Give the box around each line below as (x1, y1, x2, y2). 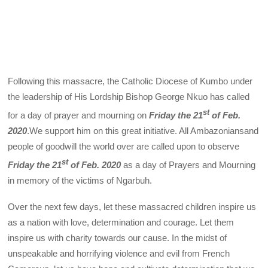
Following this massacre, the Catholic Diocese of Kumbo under (8, 75, 253, 86)
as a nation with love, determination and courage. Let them (8, 217, 234, 227)
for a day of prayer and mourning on (8, 109, 150, 120)
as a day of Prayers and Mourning (121, 159, 256, 170)
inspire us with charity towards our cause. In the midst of (8, 232, 227, 243)
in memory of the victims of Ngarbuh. (8, 175, 153, 185)
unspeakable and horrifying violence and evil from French (8, 248, 230, 258)
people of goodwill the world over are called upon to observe (8, 141, 240, 151)
